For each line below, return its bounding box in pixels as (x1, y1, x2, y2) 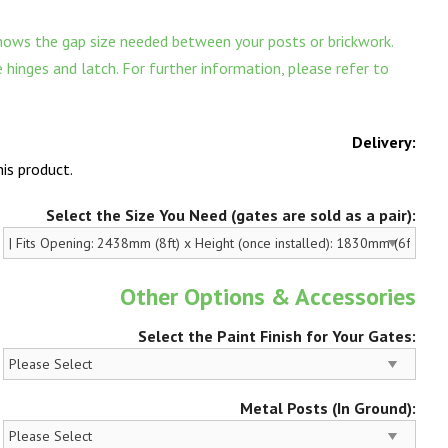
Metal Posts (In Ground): (239, 398, 416, 419)
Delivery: (351, 132, 416, 153)
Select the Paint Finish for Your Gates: (137, 326, 416, 347)
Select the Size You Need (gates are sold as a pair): (45, 205, 416, 226)
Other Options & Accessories (119, 281, 416, 313)
